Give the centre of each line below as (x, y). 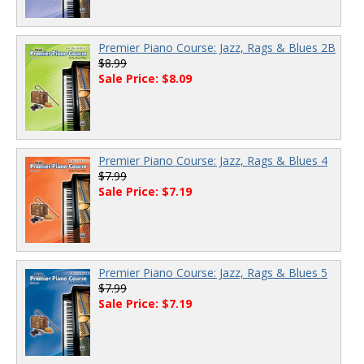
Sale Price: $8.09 (145, 78)
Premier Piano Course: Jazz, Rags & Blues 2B (217, 47)
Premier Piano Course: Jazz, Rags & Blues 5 (213, 273)
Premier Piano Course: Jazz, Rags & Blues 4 (213, 160)
